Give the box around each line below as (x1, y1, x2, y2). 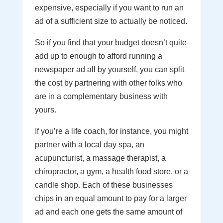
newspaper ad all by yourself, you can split (34, 65, 184, 74)
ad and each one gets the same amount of (34, 208, 182, 216)
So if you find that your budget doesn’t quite (34, 38, 187, 47)
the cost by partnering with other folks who (34, 79, 182, 87)
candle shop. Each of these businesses (34, 181, 173, 189)
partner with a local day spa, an (34, 140, 144, 149)
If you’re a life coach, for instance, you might (34, 127, 188, 135)
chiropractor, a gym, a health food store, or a (34, 167, 188, 176)
